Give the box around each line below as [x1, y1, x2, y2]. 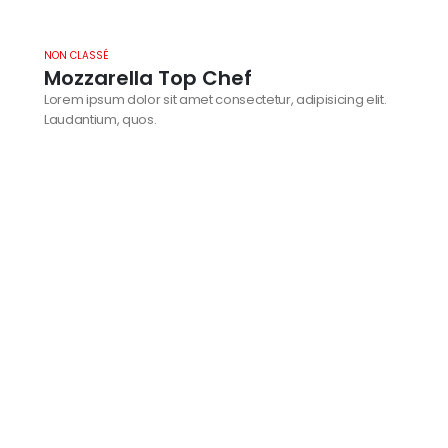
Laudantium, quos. [44, 109, 157, 129]
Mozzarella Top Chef [44, 63, 252, 92]
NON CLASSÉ [44, 47, 110, 63]
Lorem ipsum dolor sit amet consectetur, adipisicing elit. [44, 89, 387, 109]
